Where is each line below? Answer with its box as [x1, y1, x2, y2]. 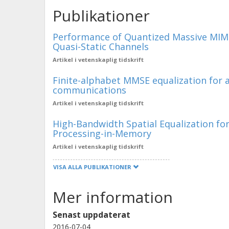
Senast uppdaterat [53, 209, 130, 220]
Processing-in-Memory [53, 127, 151, 140]
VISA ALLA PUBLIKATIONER [53, 163, 133, 171]
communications [53, 84, 126, 96]
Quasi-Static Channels [53, 40, 149, 53]
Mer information [53, 187, 173, 208]
